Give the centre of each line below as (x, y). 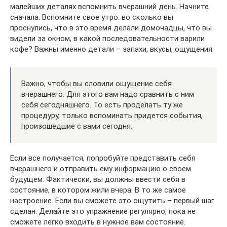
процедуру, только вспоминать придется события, (112, 115)
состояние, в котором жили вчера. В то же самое (98, 190)
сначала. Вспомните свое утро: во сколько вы (92, 17)
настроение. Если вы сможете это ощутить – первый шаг (112, 200)
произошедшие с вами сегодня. (77, 126)
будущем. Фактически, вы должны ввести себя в (98, 179)
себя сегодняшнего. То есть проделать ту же (102, 105)
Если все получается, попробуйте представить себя (103, 158)
